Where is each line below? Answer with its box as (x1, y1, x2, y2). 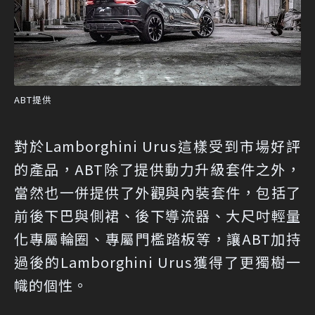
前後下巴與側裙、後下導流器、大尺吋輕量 (14, 205, 301, 226)
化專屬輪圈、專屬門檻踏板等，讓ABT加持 (14, 229, 301, 250)
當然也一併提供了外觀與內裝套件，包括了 (14, 182, 301, 203)
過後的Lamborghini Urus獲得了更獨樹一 (14, 252, 301, 273)
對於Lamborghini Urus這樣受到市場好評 (14, 136, 301, 157)
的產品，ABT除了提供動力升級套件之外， (14, 159, 301, 180)
